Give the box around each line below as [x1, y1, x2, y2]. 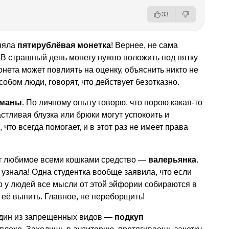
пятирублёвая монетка [17, 40, 111, 50]
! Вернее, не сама [111, 40, 178, 50]
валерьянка [148, 155, 196, 164]
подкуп [114, 212, 144, 221]
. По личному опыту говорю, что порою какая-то [22, 98, 202, 107]
